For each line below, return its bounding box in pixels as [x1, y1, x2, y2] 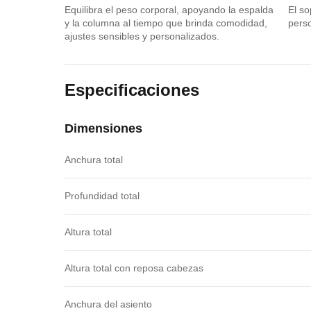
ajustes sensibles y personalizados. [64, 30, 219, 42]
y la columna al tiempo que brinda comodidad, [64, 17, 267, 28]
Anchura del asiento [64, 298, 152, 310]
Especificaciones [64, 80, 199, 99]
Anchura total [64, 153, 123, 165]
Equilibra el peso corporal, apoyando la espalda [64, 3, 274, 15]
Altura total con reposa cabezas [64, 262, 203, 274]
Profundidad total [64, 190, 140, 201]
